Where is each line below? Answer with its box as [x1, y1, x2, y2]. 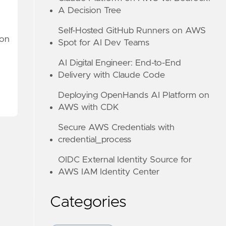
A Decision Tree [58, 6, 122, 15]
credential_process [58, 135, 132, 144]
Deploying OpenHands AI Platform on [58, 91, 210, 100]
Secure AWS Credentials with [58, 123, 175, 132]
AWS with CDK [58, 103, 120, 112]
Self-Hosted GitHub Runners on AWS [58, 26, 206, 35]
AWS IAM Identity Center [58, 167, 160, 177]
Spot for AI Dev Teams [58, 38, 150, 47]
